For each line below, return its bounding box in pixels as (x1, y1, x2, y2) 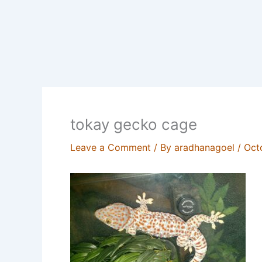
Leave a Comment (70, 141, 151, 153)
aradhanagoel (174, 141, 237, 153)
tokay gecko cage (70, 115, 197, 133)
